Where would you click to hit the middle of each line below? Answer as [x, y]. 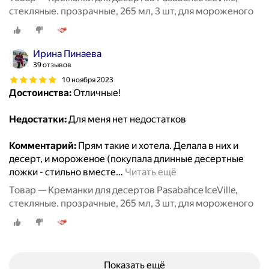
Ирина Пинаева [67, 54]
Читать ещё [151, 172]
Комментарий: [43, 146]
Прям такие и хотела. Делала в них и [157, 146]
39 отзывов [52, 65]
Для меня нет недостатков [126, 119]
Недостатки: [38, 119]
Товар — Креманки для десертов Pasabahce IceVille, [123, 190]
